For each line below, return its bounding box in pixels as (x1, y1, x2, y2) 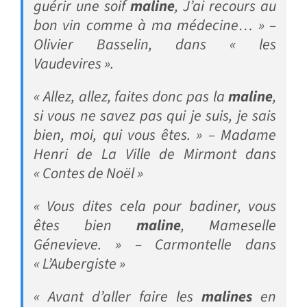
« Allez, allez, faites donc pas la (33, 86, 229, 108)
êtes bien (33, 214, 137, 237)
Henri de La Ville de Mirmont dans (33, 143, 277, 166)
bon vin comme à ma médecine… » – (33, 14, 277, 37)
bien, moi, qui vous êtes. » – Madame (33, 124, 277, 147)
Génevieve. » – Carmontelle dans (33, 234, 277, 256)
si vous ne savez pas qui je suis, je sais (33, 105, 277, 127)
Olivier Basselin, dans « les (33, 34, 277, 56)
